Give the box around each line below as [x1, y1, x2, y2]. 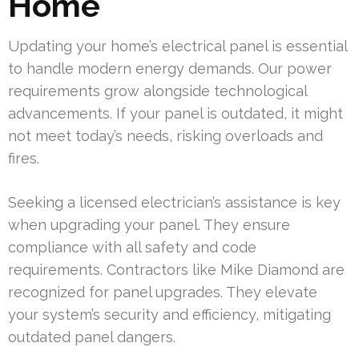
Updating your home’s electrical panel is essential [8, 38, 347, 55]
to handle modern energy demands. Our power [8, 60, 332, 78]
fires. [8, 150, 39, 167]
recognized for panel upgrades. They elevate [8, 284, 317, 301]
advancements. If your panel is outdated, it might [8, 105, 343, 123]
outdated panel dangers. [8, 329, 175, 346]
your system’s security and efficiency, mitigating [8, 306, 331, 324]
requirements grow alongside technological [8, 83, 307, 100]
